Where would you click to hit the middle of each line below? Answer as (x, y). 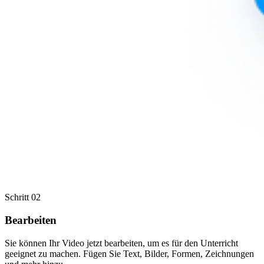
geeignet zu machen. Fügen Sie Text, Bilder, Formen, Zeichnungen (129, 253)
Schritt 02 (23, 197)
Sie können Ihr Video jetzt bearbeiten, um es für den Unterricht (121, 243)
